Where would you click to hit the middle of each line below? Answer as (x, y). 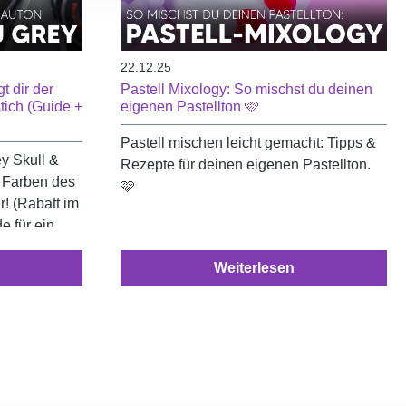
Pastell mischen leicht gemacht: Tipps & (248, 143)
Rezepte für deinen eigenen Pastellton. (246, 165)
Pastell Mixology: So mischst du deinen (246, 90)
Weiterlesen (254, 268)
